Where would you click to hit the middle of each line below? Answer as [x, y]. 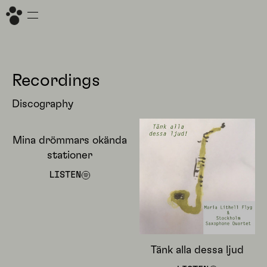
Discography [43, 104]
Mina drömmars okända [70, 141]
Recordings [56, 81]
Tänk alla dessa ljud [197, 250]
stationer [70, 156]
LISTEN [65, 175]
